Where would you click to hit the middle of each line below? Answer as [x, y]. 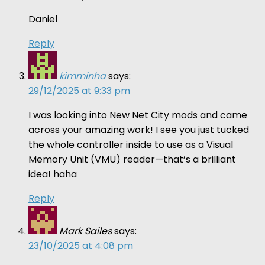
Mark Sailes [85, 231]
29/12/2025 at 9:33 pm [79, 91]
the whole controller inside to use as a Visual [131, 144]
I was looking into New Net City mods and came [138, 115]
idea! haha [53, 174]
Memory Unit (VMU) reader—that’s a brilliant [132, 159]
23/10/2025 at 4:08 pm [81, 245]
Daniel [43, 19]
